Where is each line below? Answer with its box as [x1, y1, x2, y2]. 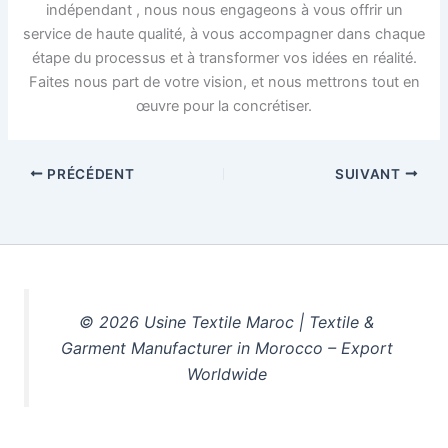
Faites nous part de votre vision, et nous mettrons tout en [28, 72, 420, 91]
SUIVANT [335, 165, 405, 182]
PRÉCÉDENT [43, 165, 135, 182]
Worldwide [186, 363, 267, 384]
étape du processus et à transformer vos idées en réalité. [31, 48, 417, 67]
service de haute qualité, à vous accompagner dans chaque [23, 24, 425, 43]
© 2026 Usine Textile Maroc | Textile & [79, 311, 374, 332]
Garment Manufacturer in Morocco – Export [60, 337, 393, 358]
